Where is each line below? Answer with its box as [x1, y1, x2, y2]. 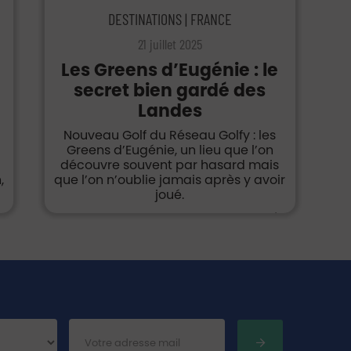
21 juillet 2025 [137, 35, 202, 52]
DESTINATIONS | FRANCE [107, 9, 232, 28]
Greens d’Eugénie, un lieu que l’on [66, 141, 273, 159]
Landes [137, 99, 202, 123]
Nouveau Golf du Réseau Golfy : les [63, 126, 277, 144]
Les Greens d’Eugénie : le [61, 58, 279, 82]
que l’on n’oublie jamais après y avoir [54, 171, 286, 189]
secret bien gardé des [74, 78, 266, 103]
